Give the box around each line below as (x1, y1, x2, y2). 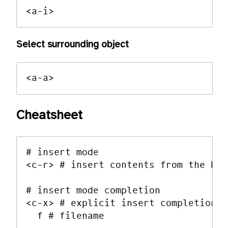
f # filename (26, 211, 105, 221)
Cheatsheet (16, 108, 82, 122)
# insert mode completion (26, 186, 161, 196)
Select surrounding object (16, 39, 129, 50)
